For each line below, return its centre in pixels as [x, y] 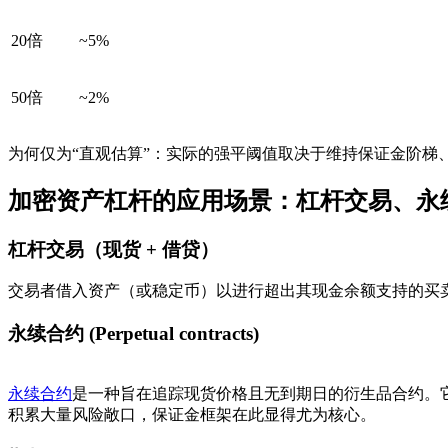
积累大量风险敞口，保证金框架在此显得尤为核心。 [192, 414]
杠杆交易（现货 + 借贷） [113, 249]
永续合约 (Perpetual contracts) [133, 334]
